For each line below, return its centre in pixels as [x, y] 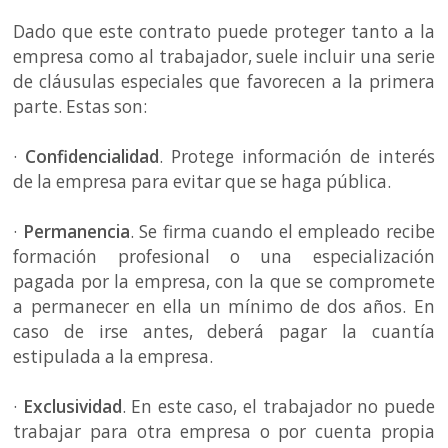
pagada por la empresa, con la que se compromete [224, 281]
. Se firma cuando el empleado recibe [282, 231]
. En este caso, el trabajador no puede [278, 406]
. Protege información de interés [297, 156]
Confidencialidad [92, 156]
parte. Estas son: [82, 106]
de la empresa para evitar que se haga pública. [204, 181]
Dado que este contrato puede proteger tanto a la [224, 31]
